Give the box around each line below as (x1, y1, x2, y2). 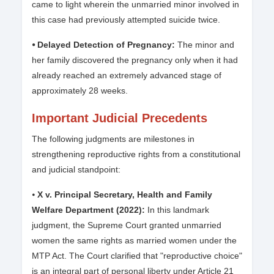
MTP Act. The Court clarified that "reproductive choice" (32, 251, 242, 261)
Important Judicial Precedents (32, 111, 207, 125)
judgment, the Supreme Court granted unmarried (32, 220, 221, 231)
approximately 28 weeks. (32, 86, 128, 96)
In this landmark (145, 205, 209, 215)
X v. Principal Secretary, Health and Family (35, 190, 212, 200)
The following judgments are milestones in (32, 134, 194, 144)
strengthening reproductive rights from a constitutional (32, 149, 240, 160)
